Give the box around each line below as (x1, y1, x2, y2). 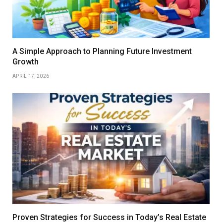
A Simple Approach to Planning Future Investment (12, 47, 192, 56)
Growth (12, 57, 39, 67)
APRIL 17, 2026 (12, 73, 50, 79)
